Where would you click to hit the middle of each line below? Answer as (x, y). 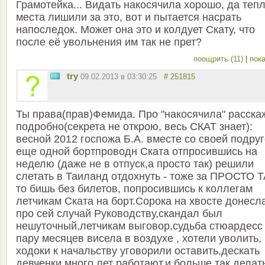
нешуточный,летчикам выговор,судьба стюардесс (139, 226)
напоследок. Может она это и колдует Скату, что (135, 30)
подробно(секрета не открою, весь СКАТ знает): (134, 127)
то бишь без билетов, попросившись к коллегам (134, 189)
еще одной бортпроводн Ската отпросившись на (137, 152)
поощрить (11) (219, 59)
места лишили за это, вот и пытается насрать (129, 17)
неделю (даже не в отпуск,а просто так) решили (135, 164)
